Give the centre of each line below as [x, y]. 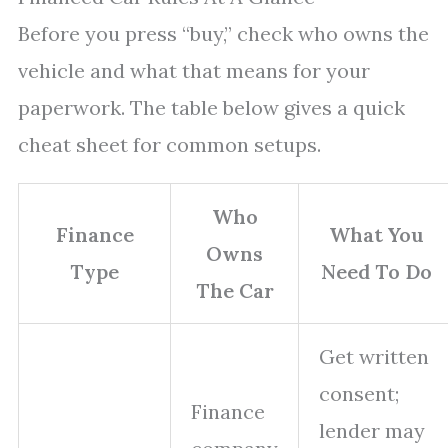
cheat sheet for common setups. [169, 144]
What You [376, 234]
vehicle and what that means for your [194, 70]
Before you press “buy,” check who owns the [223, 33]
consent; [359, 393]
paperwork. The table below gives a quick [211, 107]
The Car [234, 290]
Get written [374, 356]
